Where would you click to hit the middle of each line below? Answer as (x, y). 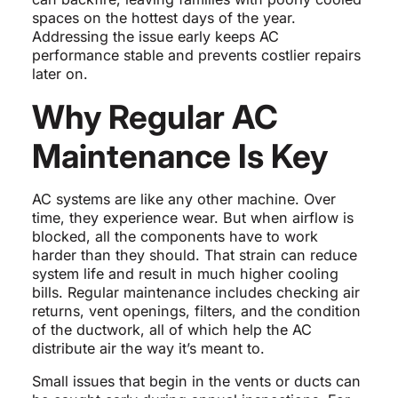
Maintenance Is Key (179, 156)
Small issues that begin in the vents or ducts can (196, 382)
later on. (60, 74)
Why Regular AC (155, 117)
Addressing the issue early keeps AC (155, 37)
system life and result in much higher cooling (185, 274)
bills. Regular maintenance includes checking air (195, 293)
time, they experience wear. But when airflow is (192, 218)
